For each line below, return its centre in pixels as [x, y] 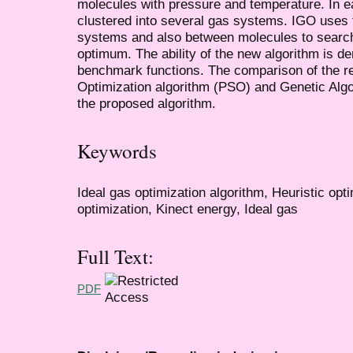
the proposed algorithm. [147, 103]
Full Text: [115, 257]
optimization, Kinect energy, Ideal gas [188, 208]
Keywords [117, 151]
